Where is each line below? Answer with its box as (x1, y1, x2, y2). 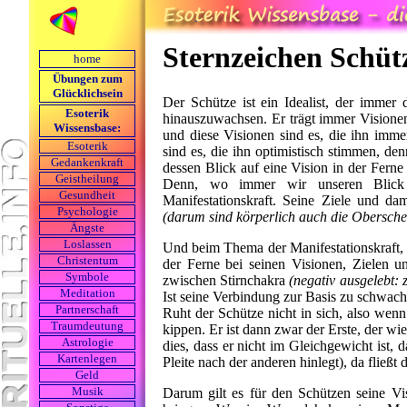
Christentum (56, 254, 118, 267)
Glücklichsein (52, 87, 123, 100)
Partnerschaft (55, 303, 119, 316)
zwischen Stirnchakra (163, 272, 290, 288)
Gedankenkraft (51, 156, 124, 169)
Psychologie (56, 205, 118, 218)
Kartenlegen (57, 352, 117, 365)
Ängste (70, 222, 104, 234)
